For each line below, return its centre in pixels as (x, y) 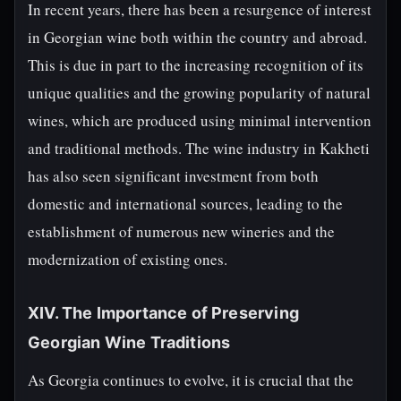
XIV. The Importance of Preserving (163, 313)
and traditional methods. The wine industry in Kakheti (199, 148)
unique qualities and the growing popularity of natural (199, 93)
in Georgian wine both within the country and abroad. (197, 37)
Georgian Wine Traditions (129, 342)
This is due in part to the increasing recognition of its (196, 65)
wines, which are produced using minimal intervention (200, 120)
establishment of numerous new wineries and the (181, 231)
